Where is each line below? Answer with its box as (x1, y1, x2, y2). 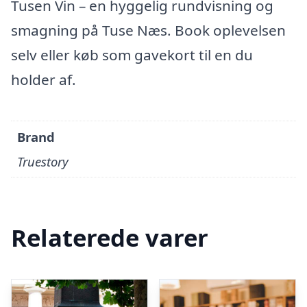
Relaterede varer (11, 221, 208, 254)
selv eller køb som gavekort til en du (11, 45, 253, 64)
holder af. (11, 70, 76, 89)
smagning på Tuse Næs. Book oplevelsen (11, 21, 286, 40)
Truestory (17, 153, 69, 171)
